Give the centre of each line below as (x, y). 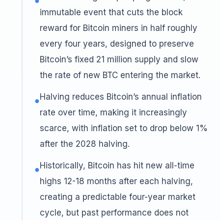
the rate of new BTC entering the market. (120, 75)
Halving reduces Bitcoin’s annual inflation (121, 97)
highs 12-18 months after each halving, (116, 181)
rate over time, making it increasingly (113, 112)
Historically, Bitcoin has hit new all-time (117, 165)
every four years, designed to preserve (117, 44)
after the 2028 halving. (85, 144)
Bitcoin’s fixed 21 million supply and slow (119, 59)
